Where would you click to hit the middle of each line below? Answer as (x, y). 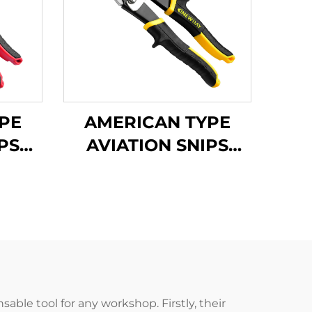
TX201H (157, 168)
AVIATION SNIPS (157, 145)
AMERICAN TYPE (157, 122)
